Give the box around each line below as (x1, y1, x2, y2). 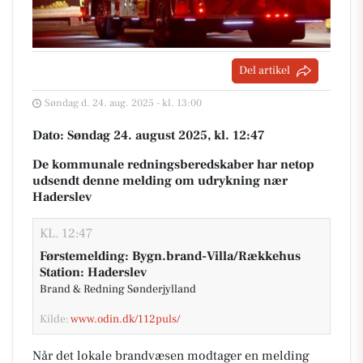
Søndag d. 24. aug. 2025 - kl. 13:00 (45, 96, 202, 109)
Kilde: (40, 312, 70, 327)
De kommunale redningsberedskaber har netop (32, 156, 314, 173)
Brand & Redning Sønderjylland (40, 282, 196, 297)
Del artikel (239, 63, 290, 78)
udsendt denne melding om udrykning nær (32, 173, 288, 189)
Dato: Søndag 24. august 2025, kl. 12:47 (32, 127, 265, 143)
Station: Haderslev (40, 264, 147, 280)
